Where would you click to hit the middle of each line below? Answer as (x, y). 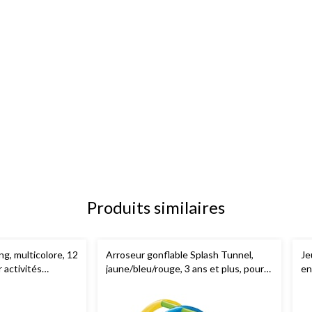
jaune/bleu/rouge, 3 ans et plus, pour (185, 268)
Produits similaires (156, 207)
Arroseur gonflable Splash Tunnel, (180, 254)
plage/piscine (134, 282)
